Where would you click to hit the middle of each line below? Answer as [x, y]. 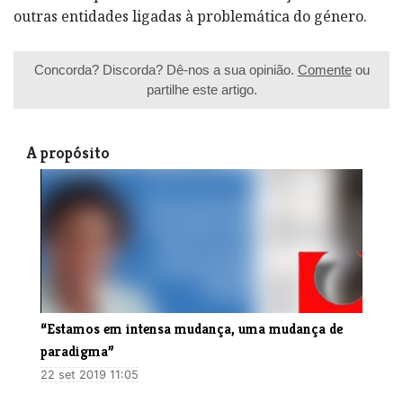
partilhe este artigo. [201, 89]
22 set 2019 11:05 [90, 374]
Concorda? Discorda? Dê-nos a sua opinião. [166, 69]
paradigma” [77, 351]
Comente [324, 69]
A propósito [68, 152]
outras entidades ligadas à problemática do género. [190, 16]
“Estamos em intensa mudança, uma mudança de [192, 328]
